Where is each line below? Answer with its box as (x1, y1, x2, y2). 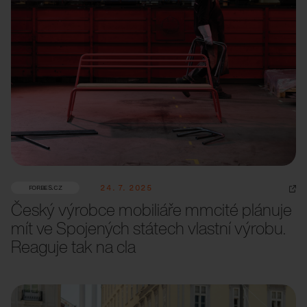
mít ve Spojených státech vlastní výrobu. (11, 216, 286, 241)
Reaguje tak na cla (11, 234, 136, 259)
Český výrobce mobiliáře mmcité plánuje (11, 197, 292, 222)
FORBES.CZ (28, 184, 62, 192)
